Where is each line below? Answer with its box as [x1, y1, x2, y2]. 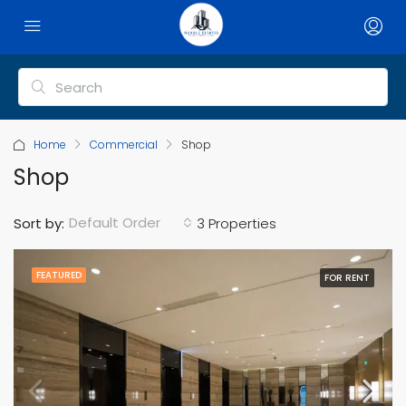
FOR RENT [324, 271, 370, 285]
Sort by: [14, 213, 64, 233]
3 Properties [197, 213, 276, 233]
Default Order [69, 213, 160, 232]
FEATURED [36, 268, 82, 282]
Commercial [90, 137, 158, 152]
